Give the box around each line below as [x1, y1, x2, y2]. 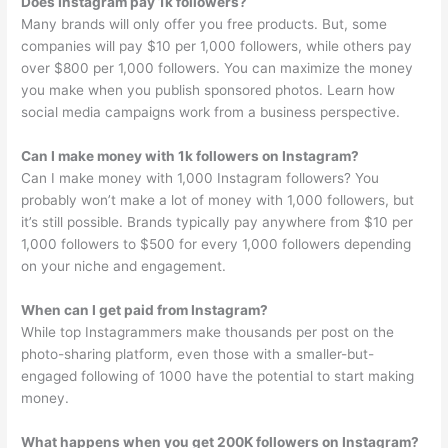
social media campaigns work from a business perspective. [21, 104, 401, 121]
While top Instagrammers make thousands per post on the [21, 324, 395, 341]
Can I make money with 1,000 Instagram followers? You [21, 170, 380, 187]
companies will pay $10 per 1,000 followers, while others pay [21, 38, 413, 55]
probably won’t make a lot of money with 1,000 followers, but [21, 192, 415, 209]
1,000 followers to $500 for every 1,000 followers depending [21, 236, 412, 253]
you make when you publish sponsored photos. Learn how [21, 82, 396, 99]
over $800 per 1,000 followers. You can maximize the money [21, 60, 414, 77]
